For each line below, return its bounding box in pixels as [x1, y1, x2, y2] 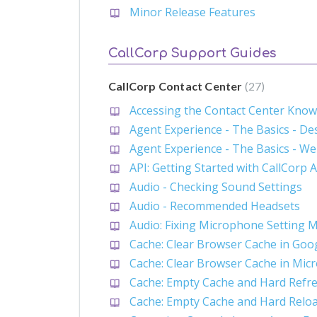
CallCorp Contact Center [108, 79, 245, 93]
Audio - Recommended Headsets [129, 197, 300, 214]
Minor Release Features [129, 4, 255, 21]
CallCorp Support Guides [108, 45, 276, 60]
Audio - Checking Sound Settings [129, 178, 302, 195]
